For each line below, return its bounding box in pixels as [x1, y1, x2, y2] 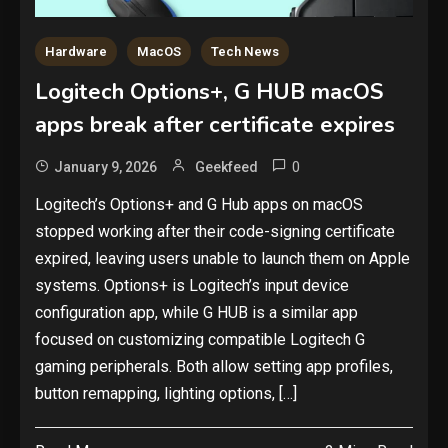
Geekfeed [195, 159, 258, 176]
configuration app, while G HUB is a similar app [35, 303, 358, 323]
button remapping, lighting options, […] [35, 384, 297, 404]
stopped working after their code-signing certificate [35, 222, 395, 242]
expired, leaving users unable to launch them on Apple [35, 249, 410, 269]
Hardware [45, 44, 107, 60]
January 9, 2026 [54, 159, 157, 176]
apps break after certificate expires [35, 110, 395, 141]
